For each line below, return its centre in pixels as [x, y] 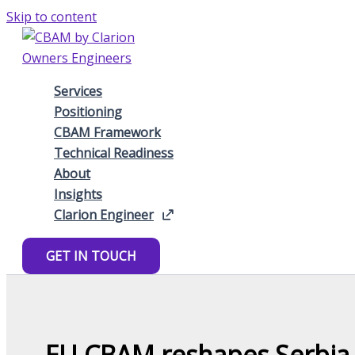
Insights [78, 194]
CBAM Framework [107, 132]
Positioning [88, 112]
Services [78, 91]
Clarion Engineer [104, 215]
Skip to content [52, 17]
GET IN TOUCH [91, 256]
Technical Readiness [114, 153]
